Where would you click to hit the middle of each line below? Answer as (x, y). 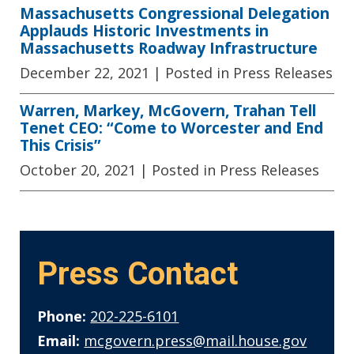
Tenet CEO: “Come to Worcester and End (171, 128)
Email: (59, 341)
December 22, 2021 (85, 73)
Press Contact (138, 274)
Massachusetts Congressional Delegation (175, 13)
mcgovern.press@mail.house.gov (196, 341)
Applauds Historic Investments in (144, 31)
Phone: (62, 316)
